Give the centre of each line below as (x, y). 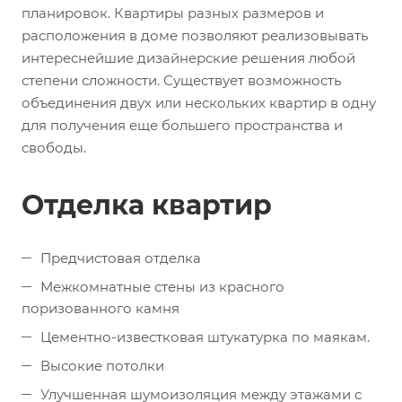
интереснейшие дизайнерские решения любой (188, 57)
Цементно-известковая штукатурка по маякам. (205, 336)
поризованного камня (100, 308)
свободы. (54, 147)
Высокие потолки (102, 365)
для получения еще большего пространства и (182, 125)
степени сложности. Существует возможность (181, 80)
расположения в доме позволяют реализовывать (195, 35)
